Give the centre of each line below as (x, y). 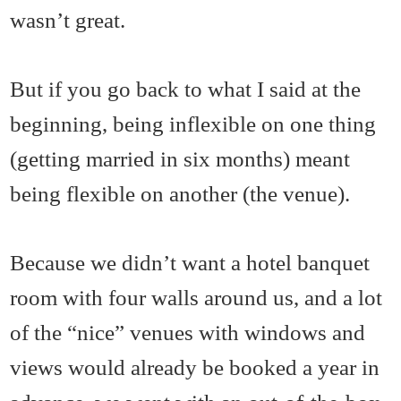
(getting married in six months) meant (180, 158)
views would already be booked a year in (195, 367)
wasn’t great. (68, 19)
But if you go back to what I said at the (186, 88)
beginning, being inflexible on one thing (193, 123)
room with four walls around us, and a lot (196, 297)
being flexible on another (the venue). (180, 193)
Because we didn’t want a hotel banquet (190, 262)
